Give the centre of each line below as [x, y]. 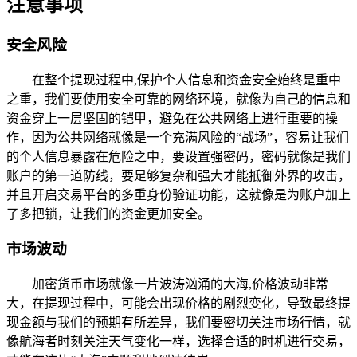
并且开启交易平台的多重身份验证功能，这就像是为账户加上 [178, 194]
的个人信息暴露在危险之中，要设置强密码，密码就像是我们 [178, 156]
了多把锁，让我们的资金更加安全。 [108, 214]
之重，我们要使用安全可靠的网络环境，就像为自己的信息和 [178, 99]
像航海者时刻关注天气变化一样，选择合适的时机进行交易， [178, 342]
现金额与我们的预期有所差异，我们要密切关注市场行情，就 [178, 323]
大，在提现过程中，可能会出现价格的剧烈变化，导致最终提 [178, 304]
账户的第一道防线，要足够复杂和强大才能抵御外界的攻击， [178, 175]
